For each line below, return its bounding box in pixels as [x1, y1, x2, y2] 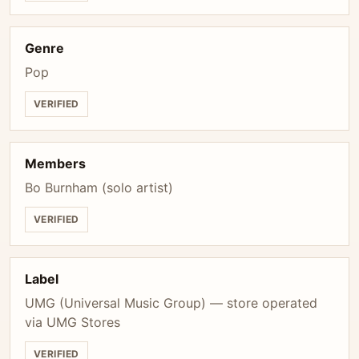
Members [25, 155, 86, 171]
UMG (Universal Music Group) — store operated [25, 295, 317, 311]
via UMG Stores [25, 314, 120, 330]
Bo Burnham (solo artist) [25, 179, 173, 196]
